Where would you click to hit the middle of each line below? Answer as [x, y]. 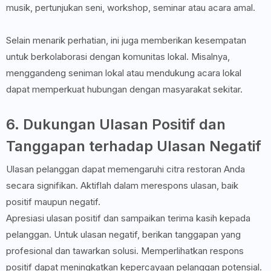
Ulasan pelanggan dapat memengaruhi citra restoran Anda [126, 169]
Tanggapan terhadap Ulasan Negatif [134, 146]
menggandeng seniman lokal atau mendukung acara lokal [124, 73]
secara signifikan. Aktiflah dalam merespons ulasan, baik [122, 186]
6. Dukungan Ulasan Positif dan [116, 125]
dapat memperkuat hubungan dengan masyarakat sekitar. [124, 90]
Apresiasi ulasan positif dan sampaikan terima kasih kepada [128, 218]
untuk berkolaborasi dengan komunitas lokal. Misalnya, [118, 57]
